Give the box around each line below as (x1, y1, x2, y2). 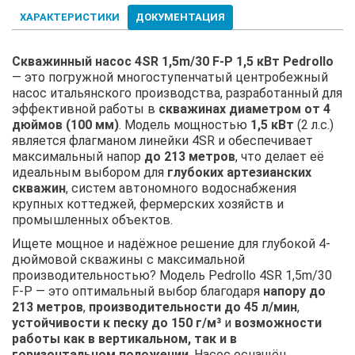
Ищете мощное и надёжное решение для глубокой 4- (12, 235, 330, 251)
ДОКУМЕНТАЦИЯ (136, 10, 225, 23)
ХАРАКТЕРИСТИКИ (20, 10, 120, 23)
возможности (235, 315, 322, 330)
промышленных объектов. (12, 212, 173, 227)
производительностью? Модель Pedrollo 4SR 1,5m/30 (12, 267, 332, 283)
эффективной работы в (12, 101, 158, 116)
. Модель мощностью (119, 116, 250, 132)
